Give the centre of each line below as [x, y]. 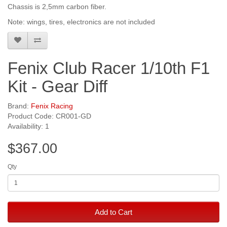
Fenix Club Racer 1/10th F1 [109, 68]
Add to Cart [113, 212]
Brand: [19, 106]
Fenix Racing [52, 106]
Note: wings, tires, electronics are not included [81, 22]
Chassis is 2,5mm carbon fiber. [57, 7]
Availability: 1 [28, 126]
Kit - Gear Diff [58, 87]
